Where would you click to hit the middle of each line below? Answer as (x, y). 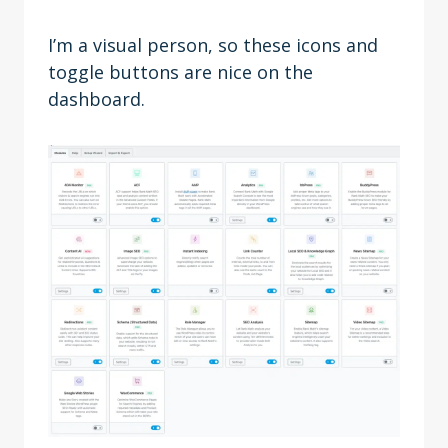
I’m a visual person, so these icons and (213, 45)
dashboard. (101, 99)
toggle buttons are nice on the (180, 72)
